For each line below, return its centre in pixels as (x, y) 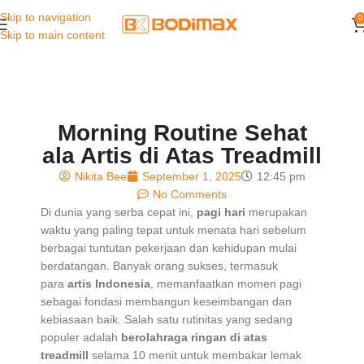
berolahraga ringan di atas (194, 338)
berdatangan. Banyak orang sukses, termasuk (159, 266)
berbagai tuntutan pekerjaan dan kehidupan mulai (169, 248)
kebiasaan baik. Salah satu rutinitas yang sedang (167, 320)
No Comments (190, 195)
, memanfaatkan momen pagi (226, 284)
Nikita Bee (100, 177)
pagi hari (221, 212)
